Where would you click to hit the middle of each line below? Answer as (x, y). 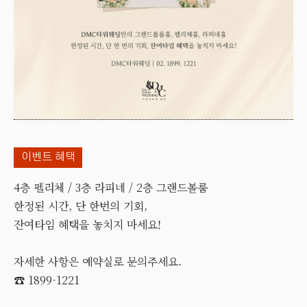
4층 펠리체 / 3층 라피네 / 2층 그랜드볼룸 (111, 188)
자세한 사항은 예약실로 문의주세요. (98, 262)
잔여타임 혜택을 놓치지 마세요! (87, 225)
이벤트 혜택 (48, 157)
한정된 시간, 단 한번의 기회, (81, 206)
